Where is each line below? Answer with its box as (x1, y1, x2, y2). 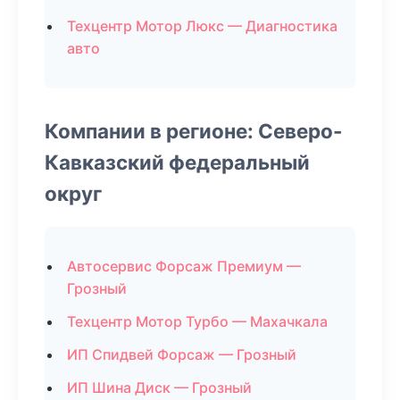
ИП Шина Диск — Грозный (67, 379, 252, 396)
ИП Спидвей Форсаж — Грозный (67, 346, 296, 363)
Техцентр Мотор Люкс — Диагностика (67, 17, 337, 35)
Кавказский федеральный (45, 150, 310, 174)
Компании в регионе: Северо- (45, 119, 343, 143)
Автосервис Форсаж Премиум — (67, 257, 301, 275)
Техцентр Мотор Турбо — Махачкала (67, 312, 328, 330)
